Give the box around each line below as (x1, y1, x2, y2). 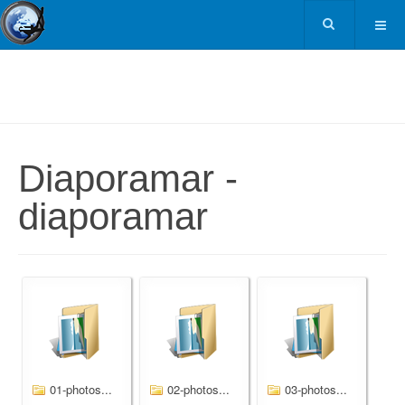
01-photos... (50, 381, 112, 398)
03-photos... (285, 381, 347, 398)
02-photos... (167, 381, 230, 398)
